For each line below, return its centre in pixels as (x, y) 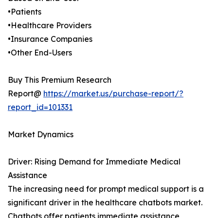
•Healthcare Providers (50, 26)
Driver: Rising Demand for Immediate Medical (94, 162)
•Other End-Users (40, 53)
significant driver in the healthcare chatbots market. (105, 203)
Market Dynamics (41, 135)
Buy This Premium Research (60, 80)
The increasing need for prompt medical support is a (106, 189)
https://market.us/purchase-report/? (113, 94)
